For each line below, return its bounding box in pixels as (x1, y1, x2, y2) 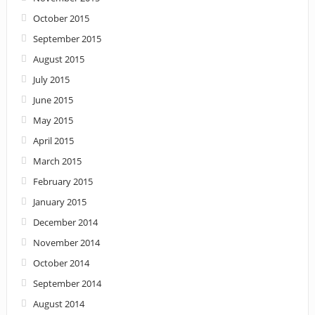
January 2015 (32, 195, 86, 208)
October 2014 (32, 256, 89, 269)
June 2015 (32, 93, 73, 106)
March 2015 (32, 154, 82, 167)
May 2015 (32, 113, 73, 127)
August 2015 (32, 52, 84, 65)
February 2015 (32, 174, 93, 188)
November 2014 (32, 236, 100, 249)
